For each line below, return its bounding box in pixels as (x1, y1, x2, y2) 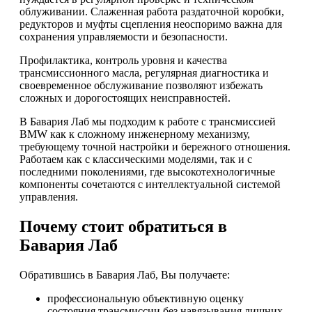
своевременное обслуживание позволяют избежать (19, 79, 263, 91)
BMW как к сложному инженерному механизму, (19, 127, 250, 140)
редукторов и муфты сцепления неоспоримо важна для (19, 17, 282, 30)
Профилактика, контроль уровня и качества (19, 54, 227, 66)
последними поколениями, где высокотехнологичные (19, 165, 275, 178)
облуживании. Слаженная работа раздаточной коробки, (19, 5, 284, 17)
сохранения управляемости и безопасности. (19, 30, 228, 42)
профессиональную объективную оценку (47, 292, 244, 304)
